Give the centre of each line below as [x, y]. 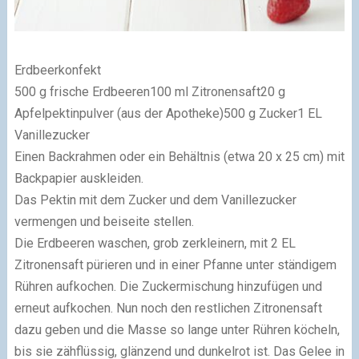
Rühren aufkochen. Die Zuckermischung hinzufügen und [168, 286]
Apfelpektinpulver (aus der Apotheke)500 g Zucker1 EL [168, 113]
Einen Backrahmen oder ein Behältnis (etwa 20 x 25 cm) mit [179, 156]
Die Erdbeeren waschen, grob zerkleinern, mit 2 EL [155, 243]
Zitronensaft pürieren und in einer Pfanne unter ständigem [175, 264]
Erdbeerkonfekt [57, 70]
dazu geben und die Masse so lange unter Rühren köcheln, [177, 329]
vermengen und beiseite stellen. [104, 221]
